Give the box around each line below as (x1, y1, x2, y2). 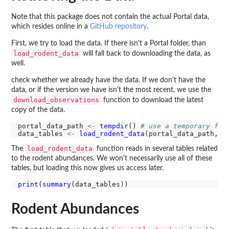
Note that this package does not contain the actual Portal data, (11, 13, 209, 20)
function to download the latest (101, 96, 203, 104)
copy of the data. (11, 106, 65, 113)
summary (42, 180, 71, 189)
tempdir (99, 122, 128, 130)
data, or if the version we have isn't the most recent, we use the (11, 86, 211, 94)
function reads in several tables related (95, 145, 218, 153)
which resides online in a (11, 22, 90, 30)
